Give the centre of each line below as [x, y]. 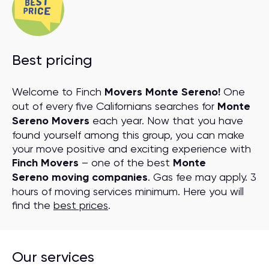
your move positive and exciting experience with [131, 149]
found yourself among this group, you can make [128, 135]
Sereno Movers [51, 121]
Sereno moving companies [80, 177]
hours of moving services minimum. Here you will [128, 191]
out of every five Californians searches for [115, 106]
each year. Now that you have [166, 120]
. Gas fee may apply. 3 [202, 177]
